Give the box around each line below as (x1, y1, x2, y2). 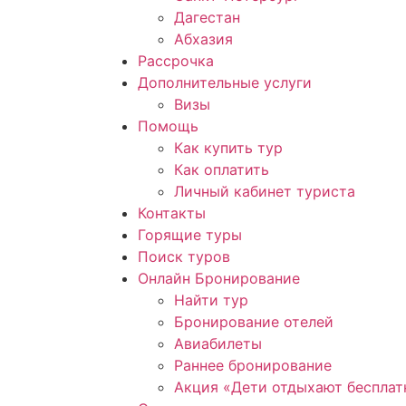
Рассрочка (138, 52, 214, 70)
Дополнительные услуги (138, 73, 312, 92)
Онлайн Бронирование (138, 269, 300, 287)
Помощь (138, 117, 198, 135)
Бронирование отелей (174, 313, 333, 331)
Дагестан (174, 8, 240, 26)
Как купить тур (174, 139, 283, 157)
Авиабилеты (174, 334, 262, 353)
